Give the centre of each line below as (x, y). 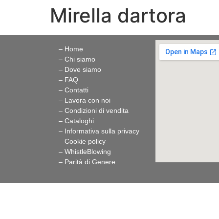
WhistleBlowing (88, 152)
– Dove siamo (80, 69)
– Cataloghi (76, 121)
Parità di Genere (90, 162)
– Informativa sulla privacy (99, 131)
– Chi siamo (77, 59)
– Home (71, 49)
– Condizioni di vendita (94, 110)
